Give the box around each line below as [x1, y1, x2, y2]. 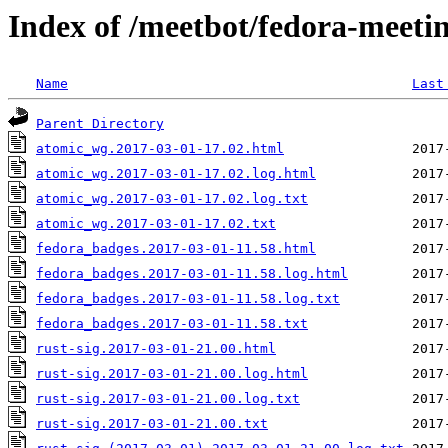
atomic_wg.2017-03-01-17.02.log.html [36, 166, 316, 182]
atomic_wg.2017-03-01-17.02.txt [36, 216, 276, 232]
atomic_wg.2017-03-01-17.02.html [36, 141, 284, 157]
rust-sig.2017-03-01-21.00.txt [36, 416, 268, 432]
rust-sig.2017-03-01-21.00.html [36, 341, 276, 357]
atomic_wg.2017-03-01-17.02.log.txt [36, 191, 308, 207]
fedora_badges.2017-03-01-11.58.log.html [36, 266, 348, 282]
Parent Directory [36, 116, 164, 132]
